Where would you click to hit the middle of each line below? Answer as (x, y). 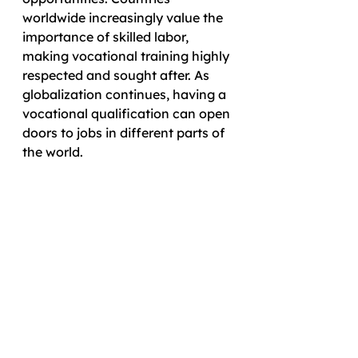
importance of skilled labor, (107, 37)
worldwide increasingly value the (124, 18)
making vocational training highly (127, 56)
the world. (54, 152)
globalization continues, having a (126, 94)
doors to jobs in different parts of (125, 133)
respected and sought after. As (117, 75)
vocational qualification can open (128, 113)
